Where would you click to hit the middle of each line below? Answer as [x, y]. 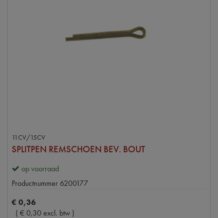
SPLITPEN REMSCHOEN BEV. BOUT [78, 149]
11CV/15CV [28, 137]
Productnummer [35, 183]
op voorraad [40, 168]
